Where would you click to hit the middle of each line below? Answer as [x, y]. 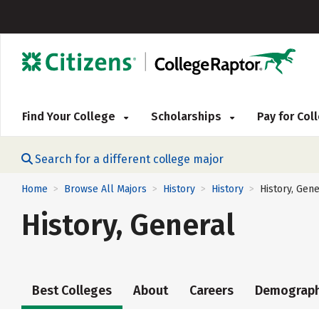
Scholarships [188, 116]
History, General [128, 226]
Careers [211, 291]
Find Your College [70, 116]
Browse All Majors [105, 189]
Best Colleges [72, 291]
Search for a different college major [129, 159]
